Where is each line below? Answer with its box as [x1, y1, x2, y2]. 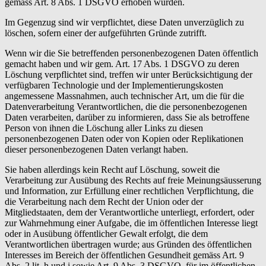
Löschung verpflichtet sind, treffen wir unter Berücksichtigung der [5, 69, 252, 80]
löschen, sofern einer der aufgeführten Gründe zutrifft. [5, 27, 207, 38]
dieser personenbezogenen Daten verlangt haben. [5, 144, 188, 154]
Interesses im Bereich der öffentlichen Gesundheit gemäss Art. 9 [5, 249, 244, 260]
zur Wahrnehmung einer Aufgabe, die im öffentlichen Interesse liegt [5, 217, 258, 228]
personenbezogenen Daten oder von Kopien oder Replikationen [5, 133, 243, 144]
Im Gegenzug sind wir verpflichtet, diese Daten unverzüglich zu [5, 17, 244, 27]
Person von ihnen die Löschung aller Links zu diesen [5, 122, 203, 133]
